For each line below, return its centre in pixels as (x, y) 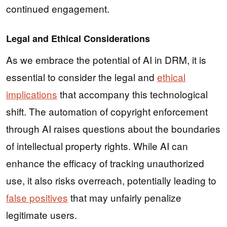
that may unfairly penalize (125, 198)
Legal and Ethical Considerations (78, 38)
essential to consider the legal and (82, 77)
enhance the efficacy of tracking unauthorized (105, 163)
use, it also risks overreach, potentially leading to (111, 180)
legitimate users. (42, 215)
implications (32, 94)
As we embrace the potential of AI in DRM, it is (106, 60)
